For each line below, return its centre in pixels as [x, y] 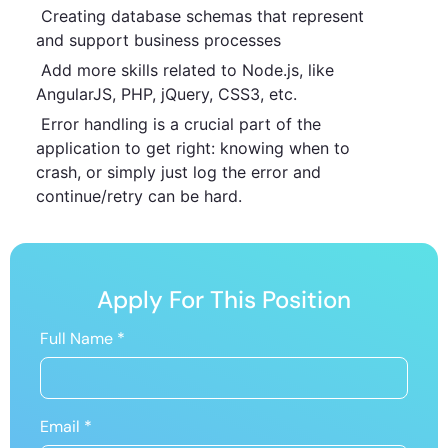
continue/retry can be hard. [139, 195]
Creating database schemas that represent [200, 15]
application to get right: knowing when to [193, 147]
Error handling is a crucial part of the [178, 123]
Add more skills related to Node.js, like [185, 69]
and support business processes [158, 39]
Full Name [78, 338]
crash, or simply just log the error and [178, 171]
